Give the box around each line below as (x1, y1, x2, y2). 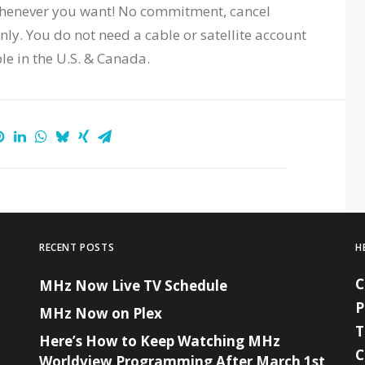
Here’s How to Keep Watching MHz (39, 332, 280, 350)
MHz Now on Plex (39, 304, 162, 323)
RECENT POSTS (39, 240, 115, 254)
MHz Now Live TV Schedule (39, 276, 227, 295)
